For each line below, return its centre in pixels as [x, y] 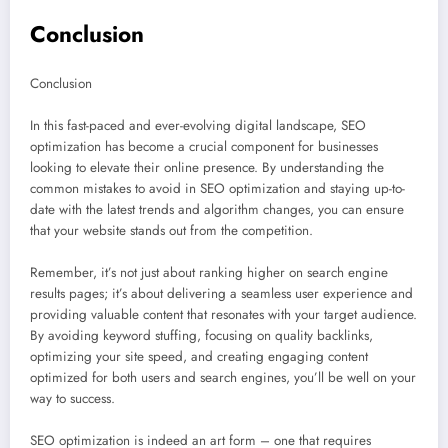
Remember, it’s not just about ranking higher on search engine [209, 273]
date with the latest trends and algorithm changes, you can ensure [217, 210]
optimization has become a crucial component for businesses [204, 147]
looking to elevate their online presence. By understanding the [207, 168]
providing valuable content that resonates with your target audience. [223, 315]
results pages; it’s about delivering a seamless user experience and [221, 294]
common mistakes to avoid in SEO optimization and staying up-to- [217, 189]
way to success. [72, 399]
